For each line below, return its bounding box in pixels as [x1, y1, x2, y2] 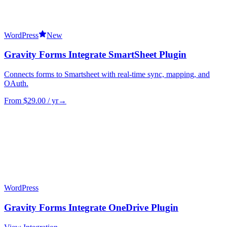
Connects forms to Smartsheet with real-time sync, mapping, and [4, 70, 210, 79]
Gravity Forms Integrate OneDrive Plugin [4, 202, 178, 213]
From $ [4, 96, 27, 105]
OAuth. [4, 79, 28, 88]
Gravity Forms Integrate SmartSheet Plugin [4, 49, 186, 60]
